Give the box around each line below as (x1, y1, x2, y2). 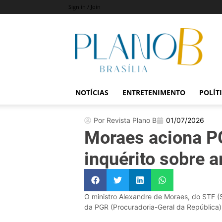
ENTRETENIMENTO (122, 88, 185, 97)
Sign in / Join (68, 3, 101, 10)
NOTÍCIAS (75, 88, 109, 97)
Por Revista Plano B (93, 116, 157, 124)
